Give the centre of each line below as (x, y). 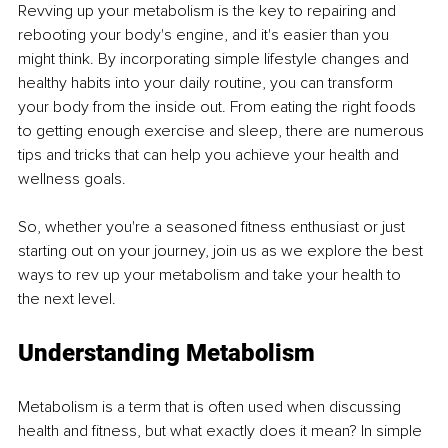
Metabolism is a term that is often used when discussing (211, 406)
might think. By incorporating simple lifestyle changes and (215, 58)
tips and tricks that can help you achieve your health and (210, 154)
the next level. (67, 298)
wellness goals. (74, 178)
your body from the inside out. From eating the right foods (219, 106)
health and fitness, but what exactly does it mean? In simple (222, 430)
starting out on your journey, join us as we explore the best (222, 250)
